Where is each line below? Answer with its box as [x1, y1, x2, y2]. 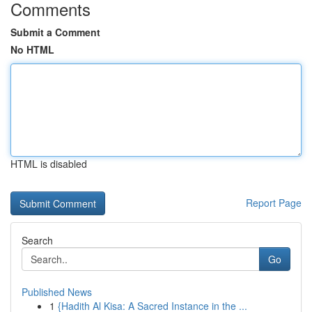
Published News [22, 285, 92, 299]
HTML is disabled [10, 157, 87, 171]
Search [22, 233, 53, 247]
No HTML [10, 42, 54, 56]
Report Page [246, 196, 302, 210]
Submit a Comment [10, 25, 100, 39]
